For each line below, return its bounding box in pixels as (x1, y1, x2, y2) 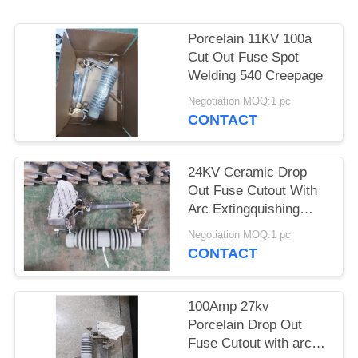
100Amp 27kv (188, 298, 270, 314)
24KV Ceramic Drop (188, 165, 308, 181)
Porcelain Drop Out (188, 316, 303, 332)
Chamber (188, 220, 243, 236)
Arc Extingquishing (188, 201, 300, 217)
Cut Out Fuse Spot (188, 50, 300, 66)
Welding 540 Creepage (188, 68, 324, 84)
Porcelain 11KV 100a (188, 31, 312, 47)
